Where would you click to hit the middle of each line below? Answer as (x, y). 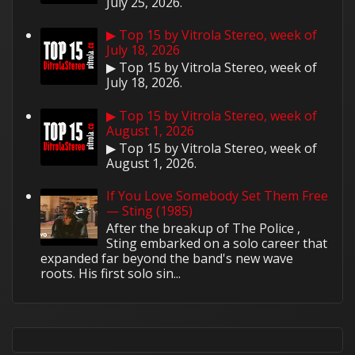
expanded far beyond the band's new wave (167, 259)
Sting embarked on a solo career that (217, 244)
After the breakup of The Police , (204, 229)
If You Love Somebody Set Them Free (218, 196)
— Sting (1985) (150, 211)
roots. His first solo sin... (111, 274)
